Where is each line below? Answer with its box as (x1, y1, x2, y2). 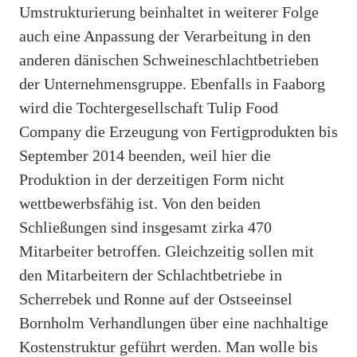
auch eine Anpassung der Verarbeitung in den (19, 26, 311, 45)
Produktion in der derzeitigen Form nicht (19, 170, 284, 188)
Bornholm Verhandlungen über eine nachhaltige (19, 313, 328, 331)
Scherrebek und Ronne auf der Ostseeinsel (19, 289, 292, 308)
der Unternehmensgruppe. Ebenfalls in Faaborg (19, 74, 325, 92)
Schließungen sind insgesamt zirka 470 (19, 218, 272, 236)
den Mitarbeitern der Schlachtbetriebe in (19, 265, 282, 284)
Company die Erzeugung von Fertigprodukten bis (19, 122, 338, 140)
